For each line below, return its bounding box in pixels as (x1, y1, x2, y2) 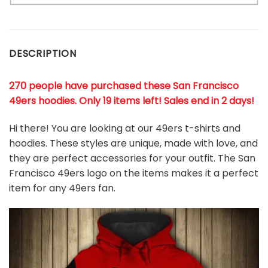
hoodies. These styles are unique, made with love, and (9, 136, 258, 150)
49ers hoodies (9, 93, 75, 108)
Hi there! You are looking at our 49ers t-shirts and (9, 121, 240, 135)
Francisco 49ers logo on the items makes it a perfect (9, 166, 258, 180)
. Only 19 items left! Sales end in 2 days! (75, 93, 254, 108)
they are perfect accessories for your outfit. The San (9, 151, 255, 165)
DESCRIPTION (9, 46, 77, 60)
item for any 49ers (9, 181, 96, 195)
